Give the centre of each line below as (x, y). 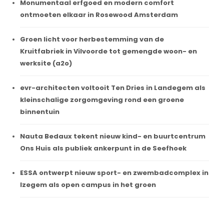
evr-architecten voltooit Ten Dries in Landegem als (113, 87)
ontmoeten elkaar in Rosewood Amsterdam (99, 14)
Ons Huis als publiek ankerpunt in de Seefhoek (103, 148)
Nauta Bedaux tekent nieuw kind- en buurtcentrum (113, 136)
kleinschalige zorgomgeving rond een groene (102, 99)
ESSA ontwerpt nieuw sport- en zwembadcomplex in (114, 172)
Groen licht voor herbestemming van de (92, 39)
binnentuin (40, 111)
